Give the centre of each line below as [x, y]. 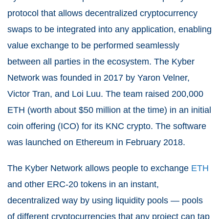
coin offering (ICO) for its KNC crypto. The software [107, 126]
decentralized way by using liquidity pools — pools [105, 200]
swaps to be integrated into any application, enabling [109, 29]
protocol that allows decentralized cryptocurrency [102, 13]
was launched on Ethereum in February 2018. [96, 142]
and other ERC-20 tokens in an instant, [83, 184]
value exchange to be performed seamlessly [93, 45]
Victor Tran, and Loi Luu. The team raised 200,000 [105, 94]
